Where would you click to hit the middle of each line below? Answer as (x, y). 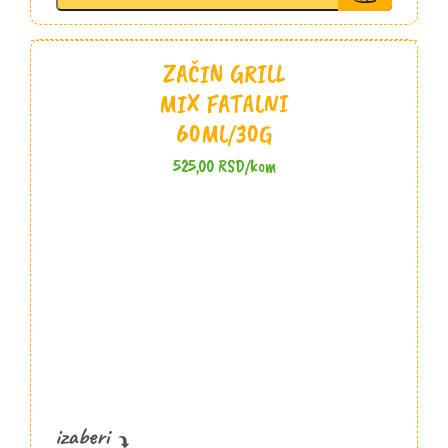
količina (252, 20)
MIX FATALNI (224, 104)
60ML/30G (224, 134)
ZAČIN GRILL (224, 74)
